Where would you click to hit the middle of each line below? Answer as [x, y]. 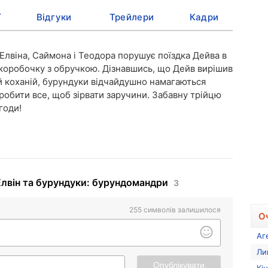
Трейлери [132, 17]
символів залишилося [182, 210]
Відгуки [54, 17]
